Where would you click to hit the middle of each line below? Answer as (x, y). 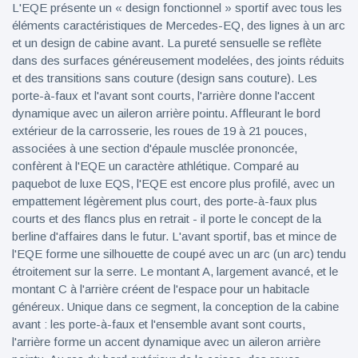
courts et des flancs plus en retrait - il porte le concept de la (167, 219)
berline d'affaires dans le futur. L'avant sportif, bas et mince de (174, 236)
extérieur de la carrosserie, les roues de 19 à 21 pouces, (159, 131)
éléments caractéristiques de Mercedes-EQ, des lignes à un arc (179, 25)
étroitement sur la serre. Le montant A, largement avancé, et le (175, 271)
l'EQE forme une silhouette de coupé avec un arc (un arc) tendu (179, 254)
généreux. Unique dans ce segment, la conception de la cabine (175, 306)
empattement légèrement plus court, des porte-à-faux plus (165, 201)
